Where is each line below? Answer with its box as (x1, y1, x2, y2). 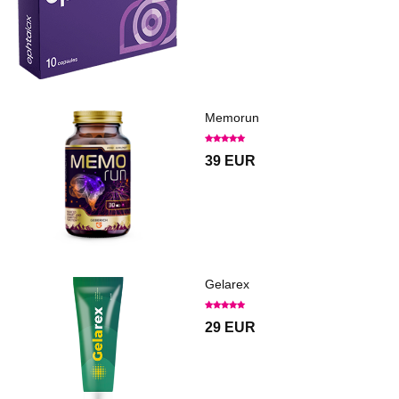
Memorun (205, 110, 259, 126)
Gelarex (205, 277, 249, 292)
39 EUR (205, 153, 256, 169)
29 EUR (205, 320, 256, 336)
